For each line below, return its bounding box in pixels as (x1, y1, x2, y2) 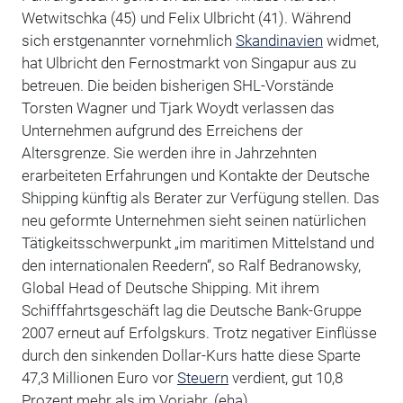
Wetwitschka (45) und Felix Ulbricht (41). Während (21, 9, 351, 28)
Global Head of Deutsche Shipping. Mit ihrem (21, 279, 319, 298)
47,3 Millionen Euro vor (21, 369, 177, 388)
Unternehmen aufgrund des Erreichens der (21, 121, 303, 140)
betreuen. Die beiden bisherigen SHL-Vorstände (21, 76, 334, 95)
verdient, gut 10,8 (228, 369, 343, 388)
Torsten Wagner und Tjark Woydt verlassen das (21, 99, 335, 118)
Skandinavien (235, 31, 323, 50)
